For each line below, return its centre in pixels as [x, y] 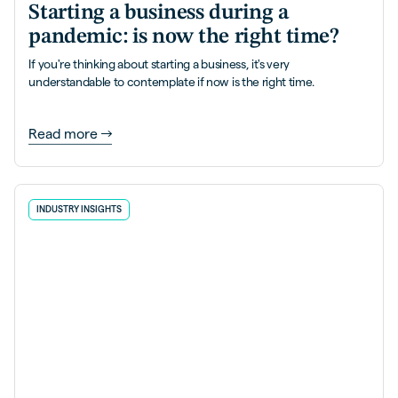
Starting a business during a [159, 13]
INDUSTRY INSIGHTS [80, 209]
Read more [64, 133]
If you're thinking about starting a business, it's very [159, 65]
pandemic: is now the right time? [184, 37]
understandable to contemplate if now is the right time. [172, 83]
